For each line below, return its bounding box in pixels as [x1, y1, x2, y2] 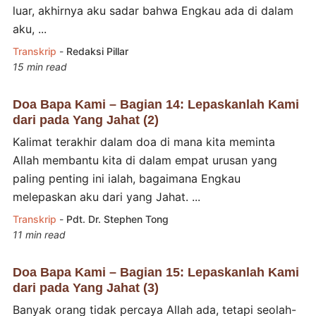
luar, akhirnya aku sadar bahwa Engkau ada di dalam [12, 3, 293, 18]
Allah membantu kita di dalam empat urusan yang [12, 152, 277, 167]
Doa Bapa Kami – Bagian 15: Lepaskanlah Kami [12, 265, 299, 279]
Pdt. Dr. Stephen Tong [66, 212, 169, 225]
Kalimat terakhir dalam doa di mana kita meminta [12, 134, 275, 149]
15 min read [12, 60, 67, 73]
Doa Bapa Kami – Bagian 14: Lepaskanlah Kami [12, 97, 299, 111]
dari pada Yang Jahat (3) [12, 280, 159, 295]
